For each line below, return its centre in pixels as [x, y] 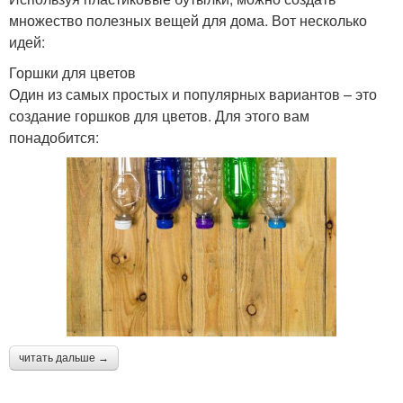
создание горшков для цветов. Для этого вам [159, 115]
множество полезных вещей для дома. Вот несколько [188, 20]
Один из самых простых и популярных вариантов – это [193, 94]
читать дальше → [64, 358]
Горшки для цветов [72, 72]
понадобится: [54, 137]
